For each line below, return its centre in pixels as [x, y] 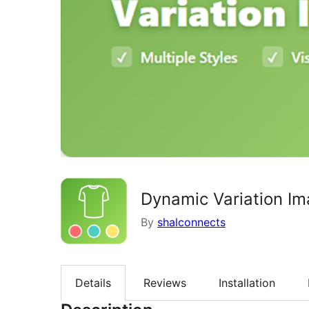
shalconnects [191, 222]
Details [93, 282]
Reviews [165, 282]
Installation [247, 282]
